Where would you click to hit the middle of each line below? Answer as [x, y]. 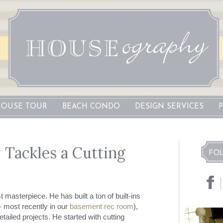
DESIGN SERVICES [169, 107]
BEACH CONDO [91, 107]
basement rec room [101, 206]
